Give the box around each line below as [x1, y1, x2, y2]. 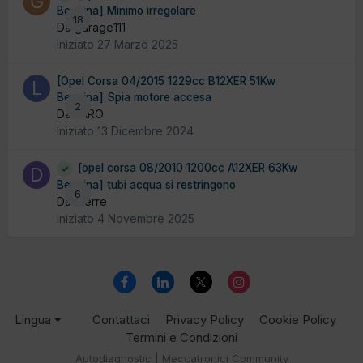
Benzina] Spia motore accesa [57, 91, 211, 105]
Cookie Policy [259, 312, 336, 328]
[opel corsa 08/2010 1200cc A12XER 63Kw [78, 161, 297, 175]
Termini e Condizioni [126, 330, 237, 346]
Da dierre [57, 194, 107, 208]
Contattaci [92, 312, 150, 328]
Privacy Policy [165, 312, 244, 328]
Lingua [15, 312, 54, 328]
